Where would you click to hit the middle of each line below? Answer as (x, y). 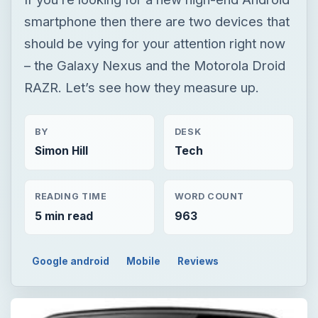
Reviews (198, 147)
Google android (71, 147)
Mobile (144, 147)
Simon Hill (61, 37)
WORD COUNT (209, 82)
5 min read (64, 102)
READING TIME (71, 82)
